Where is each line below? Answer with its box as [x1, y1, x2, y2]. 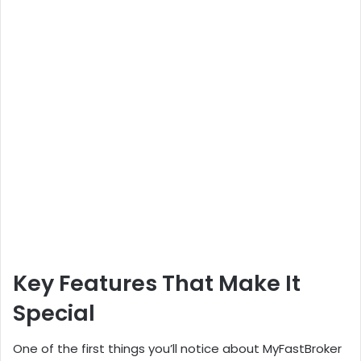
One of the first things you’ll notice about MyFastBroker [13, 340, 342, 358]
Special [13, 297, 95, 328]
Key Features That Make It [13, 268, 301, 298]
